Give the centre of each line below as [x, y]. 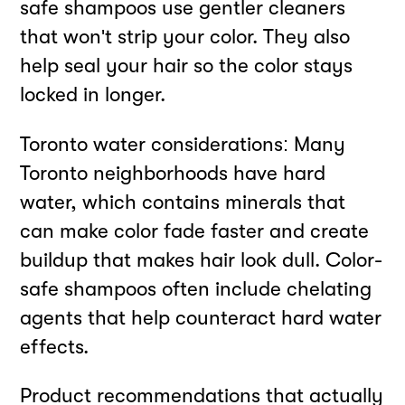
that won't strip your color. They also [185, 37]
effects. [55, 346]
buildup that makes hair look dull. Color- [202, 259]
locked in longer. [93, 95]
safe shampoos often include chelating [196, 288]
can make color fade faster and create [195, 231]
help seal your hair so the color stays [187, 66]
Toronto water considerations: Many [183, 144]
